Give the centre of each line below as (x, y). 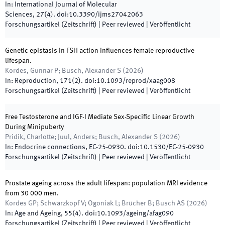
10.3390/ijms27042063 (106, 15)
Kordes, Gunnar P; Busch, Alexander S (63, 71)
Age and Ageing (38, 213)
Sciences (19, 15)
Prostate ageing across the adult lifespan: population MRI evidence (106, 183)
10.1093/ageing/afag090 (135, 213)
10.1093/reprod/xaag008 (136, 81)
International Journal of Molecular (66, 5)
